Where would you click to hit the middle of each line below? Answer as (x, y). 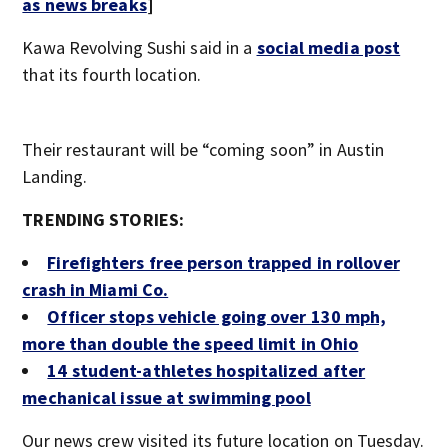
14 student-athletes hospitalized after (206, 370)
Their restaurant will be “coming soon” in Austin (203, 149)
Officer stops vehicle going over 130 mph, (217, 316)
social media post (328, 47)
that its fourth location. (111, 74)
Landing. (55, 176)
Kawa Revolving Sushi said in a (139, 47)
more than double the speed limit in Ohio (190, 343)
